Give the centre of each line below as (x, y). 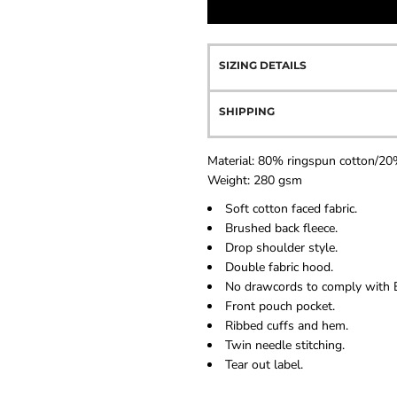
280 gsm (278, 180)
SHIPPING (247, 111)
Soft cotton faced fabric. (291, 209)
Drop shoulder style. (281, 248)
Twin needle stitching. (285, 345)
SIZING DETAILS (263, 65)
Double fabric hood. (279, 267)
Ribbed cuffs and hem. (287, 326)
